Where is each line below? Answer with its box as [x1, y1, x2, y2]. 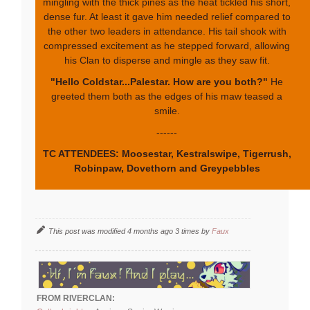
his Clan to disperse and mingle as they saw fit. [64, 55, 270, 66]
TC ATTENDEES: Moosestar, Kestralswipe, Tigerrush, [42, 148, 291, 160]
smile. [154, 105, 180, 117]
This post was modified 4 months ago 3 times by [48, 227, 212, 236]
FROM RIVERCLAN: [37, 293, 115, 304]
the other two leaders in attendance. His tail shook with [47, 26, 286, 37]
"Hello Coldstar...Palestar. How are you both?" [51, 76, 268, 88]
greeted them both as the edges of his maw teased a [51, 91, 282, 102]
